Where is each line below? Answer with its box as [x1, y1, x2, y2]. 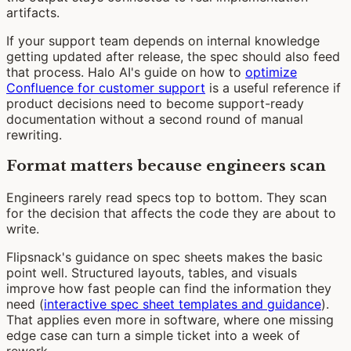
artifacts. [6, 4, 60, 20]
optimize [245, 63, 297, 80]
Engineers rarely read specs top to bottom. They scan [6, 190, 327, 206]
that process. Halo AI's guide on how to [6, 63, 245, 80]
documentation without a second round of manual [6, 110, 303, 127]
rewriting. [6, 126, 62, 143]
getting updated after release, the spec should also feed [6, 48, 340, 64]
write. [6, 221, 39, 237]
